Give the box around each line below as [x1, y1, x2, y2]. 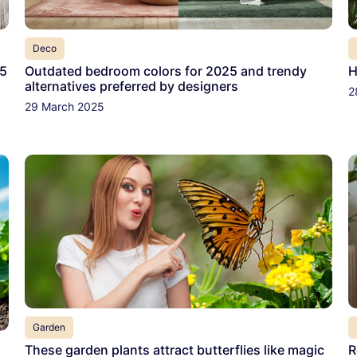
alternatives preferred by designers [24, 77, 238, 94]
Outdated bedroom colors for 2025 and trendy [24, 62, 307, 79]
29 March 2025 [24, 99, 104, 113]
